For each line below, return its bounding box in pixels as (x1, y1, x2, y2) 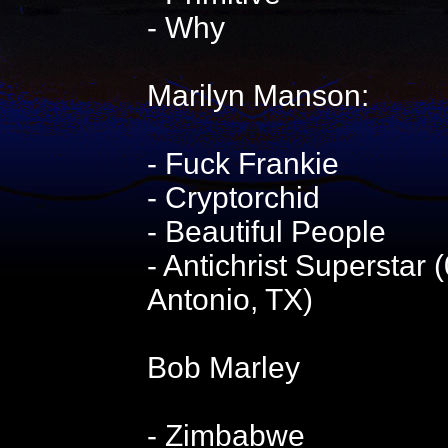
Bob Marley (146, 351, 300, 384)
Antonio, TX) (146, 283, 313, 316)
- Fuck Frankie (146, 147, 339, 180)
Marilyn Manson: (146, 79, 369, 112)
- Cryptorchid (146, 181, 320, 214)
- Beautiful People (146, 215, 386, 248)
